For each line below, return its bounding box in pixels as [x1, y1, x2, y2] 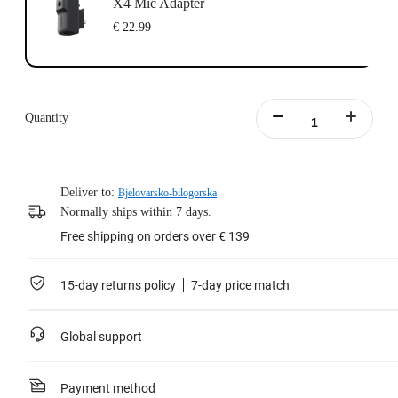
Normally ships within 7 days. [60, 205, 211, 219]
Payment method [60, 381, 155, 396]
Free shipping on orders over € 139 [60, 229, 250, 244]
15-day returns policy [60, 278, 176, 293]
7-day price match [191, 278, 290, 293]
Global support [60, 330, 142, 345]
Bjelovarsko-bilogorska [118, 187, 217, 200]
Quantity [25, 111, 68, 125]
